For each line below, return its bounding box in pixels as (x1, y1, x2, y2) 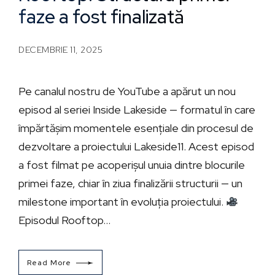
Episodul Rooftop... (18, 212, 110, 227)
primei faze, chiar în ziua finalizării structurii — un (18, 176, 242, 190)
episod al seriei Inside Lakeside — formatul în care (18, 102, 255, 117)
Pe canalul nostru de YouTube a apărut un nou (18, 83, 236, 98)
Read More (27, 257, 72, 268)
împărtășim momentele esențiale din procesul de (18, 120, 254, 135)
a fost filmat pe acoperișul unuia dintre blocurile (18, 157, 245, 172)
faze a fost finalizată (18, 4, 184, 29)
